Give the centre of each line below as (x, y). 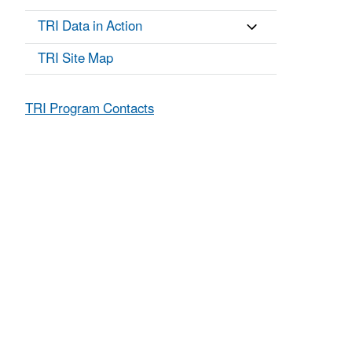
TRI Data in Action (90, 27)
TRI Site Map (75, 59)
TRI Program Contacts (90, 110)
